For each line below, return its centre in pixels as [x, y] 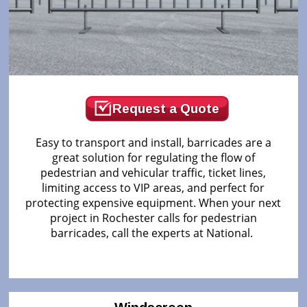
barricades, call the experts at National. [153, 233]
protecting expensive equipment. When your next [153, 202]
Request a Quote [165, 108]
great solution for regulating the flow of [153, 157]
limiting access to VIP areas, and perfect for [153, 187]
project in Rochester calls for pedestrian [153, 218]
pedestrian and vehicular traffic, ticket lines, [153, 172]
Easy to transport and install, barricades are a [153, 142]
